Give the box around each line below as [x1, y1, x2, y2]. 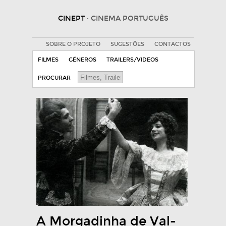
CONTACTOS [154, 41, 191, 47]
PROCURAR [38, 75, 71, 81]
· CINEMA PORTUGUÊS [86, 14, 168, 23]
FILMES [38, 56, 59, 63]
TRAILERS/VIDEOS [106, 56, 158, 63]
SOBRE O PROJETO [45, 41, 100, 47]
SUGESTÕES [110, 41, 144, 47]
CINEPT [58, 14, 87, 23]
